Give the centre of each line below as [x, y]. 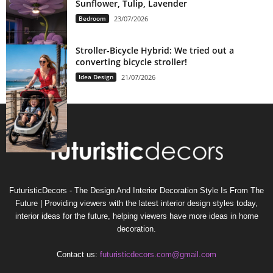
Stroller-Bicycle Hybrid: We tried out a [155, 50]
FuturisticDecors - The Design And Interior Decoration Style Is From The [136, 190]
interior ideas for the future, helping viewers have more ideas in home [136, 216]
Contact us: [78, 254]
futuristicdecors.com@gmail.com [158, 254]
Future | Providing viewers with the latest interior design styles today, [136, 203]
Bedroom [92, 18]
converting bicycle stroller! [131, 62]
